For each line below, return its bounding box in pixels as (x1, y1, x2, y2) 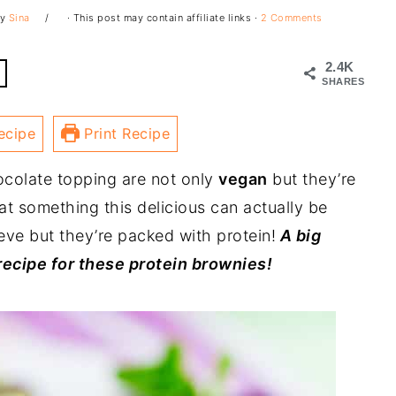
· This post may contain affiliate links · (64, 11, 261, 24)
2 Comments (260, 11, 323, 24)
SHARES (322, 76, 364, 87)
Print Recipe (79, 124, 171, 142)
